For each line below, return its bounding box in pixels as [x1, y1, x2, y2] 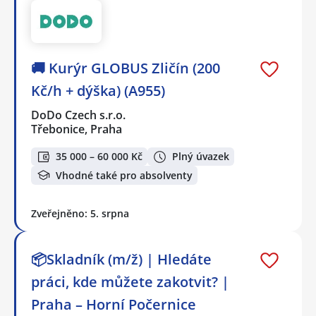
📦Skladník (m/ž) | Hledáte [31, 249, 212, 269]
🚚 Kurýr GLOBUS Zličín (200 [31, 58, 220, 78]
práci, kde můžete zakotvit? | [31, 272, 229, 291]
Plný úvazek [172, 150, 229, 164]
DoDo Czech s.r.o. [31, 107, 127, 123]
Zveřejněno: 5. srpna [31, 206, 129, 220]
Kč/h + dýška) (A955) [31, 80, 165, 100]
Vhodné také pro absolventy [56, 168, 193, 182]
